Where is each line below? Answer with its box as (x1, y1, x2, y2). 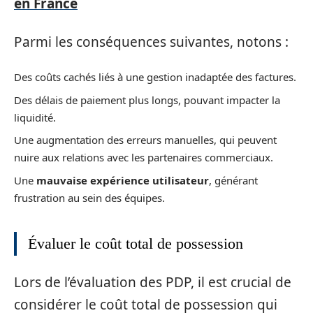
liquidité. (14, 110, 56, 124)
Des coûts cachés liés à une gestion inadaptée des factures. (14, 70, 296, 85)
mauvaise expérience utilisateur (36, 173, 209, 187)
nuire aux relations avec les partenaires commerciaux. (14, 150, 273, 165)
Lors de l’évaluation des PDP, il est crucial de (14, 273, 291, 292)
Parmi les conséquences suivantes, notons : (14, 32, 289, 51)
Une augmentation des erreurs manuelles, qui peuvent (14, 133, 277, 147)
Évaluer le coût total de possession (28, 234, 243, 252)
